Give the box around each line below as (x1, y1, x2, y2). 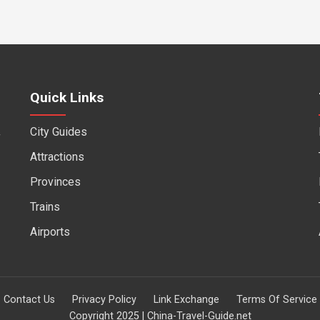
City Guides (30, 124, 88, 139)
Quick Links (30, 89, 104, 106)
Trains (30, 199, 61, 214)
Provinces (30, 174, 81, 189)
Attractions (30, 149, 85, 164)
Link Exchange (153, 293, 219, 306)
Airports (30, 224, 71, 239)
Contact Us (3, 293, 55, 306)
